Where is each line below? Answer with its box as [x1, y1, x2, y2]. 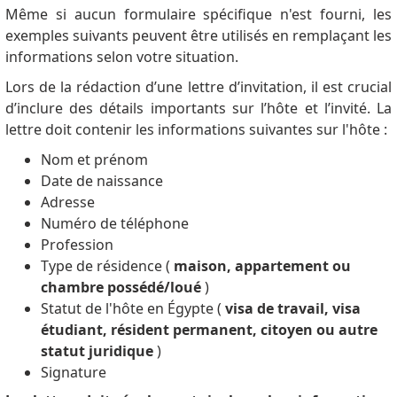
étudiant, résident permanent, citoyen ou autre [40, 320, 378, 340]
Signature [40, 362, 106, 383]
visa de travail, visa [224, 299, 361, 319]
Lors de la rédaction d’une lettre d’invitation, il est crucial [4, 77, 393, 97]
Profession [40, 235, 113, 255]
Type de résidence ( [40, 256, 174, 276]
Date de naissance [40, 171, 163, 191]
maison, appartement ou [173, 256, 351, 276]
